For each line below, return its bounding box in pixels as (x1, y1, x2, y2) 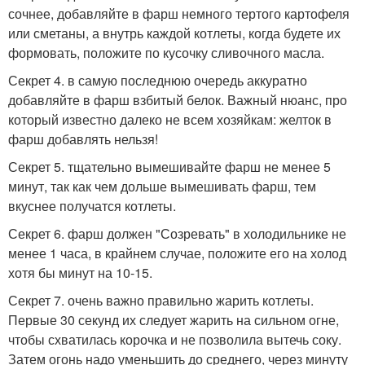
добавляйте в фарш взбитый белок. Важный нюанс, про (8, 90, 347, 109)
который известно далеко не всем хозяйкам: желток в (8, 109, 332, 129)
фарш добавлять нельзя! (8, 129, 158, 148)
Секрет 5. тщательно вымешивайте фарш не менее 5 (8, 156, 331, 176)
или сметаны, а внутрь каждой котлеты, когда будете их (8, 23, 341, 42)
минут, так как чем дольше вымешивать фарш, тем (8, 176, 316, 196)
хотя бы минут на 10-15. (8, 262, 152, 282)
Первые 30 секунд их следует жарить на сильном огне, (8, 310, 339, 329)
